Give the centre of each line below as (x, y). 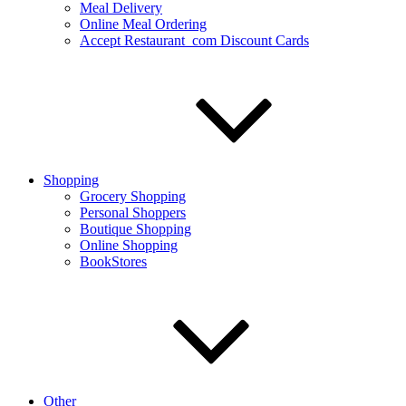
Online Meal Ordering (143, 24)
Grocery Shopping (133, 196)
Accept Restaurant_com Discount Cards (194, 40)
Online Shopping (129, 245)
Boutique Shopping (135, 229)
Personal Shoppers (133, 213)
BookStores (113, 261)
